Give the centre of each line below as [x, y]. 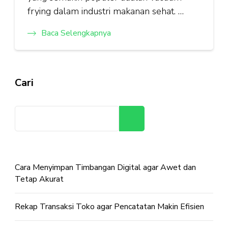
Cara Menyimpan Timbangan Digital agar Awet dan [105, 167]
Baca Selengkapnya [76, 33]
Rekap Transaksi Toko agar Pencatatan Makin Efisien [109, 207]
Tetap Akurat [39, 179]
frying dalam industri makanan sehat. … [106, 11]
